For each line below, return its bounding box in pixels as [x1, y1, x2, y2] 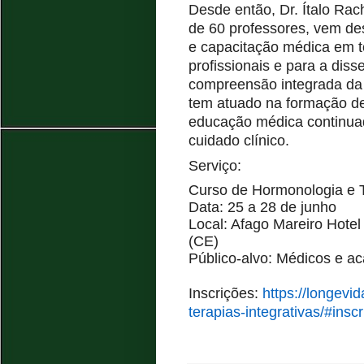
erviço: [198, 157, 241, 174]
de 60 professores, [188, 19, 310, 37]
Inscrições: [188, 284, 262, 301]
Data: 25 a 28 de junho [188, 198, 336, 215]
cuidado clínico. [188, 132, 289, 149]
